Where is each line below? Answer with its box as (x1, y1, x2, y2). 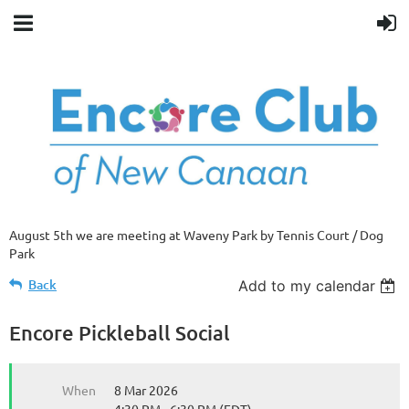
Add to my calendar (238, 277, 376, 295)
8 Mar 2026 (114, 382, 178, 398)
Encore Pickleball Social (9, 320, 230, 345)
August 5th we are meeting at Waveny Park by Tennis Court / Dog (9, 226, 383, 243)
